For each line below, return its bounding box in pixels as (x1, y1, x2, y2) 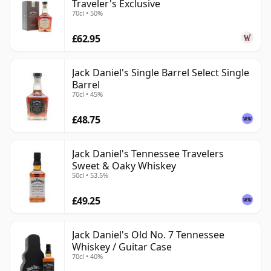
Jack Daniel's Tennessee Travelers (72, 147, 224, 161)
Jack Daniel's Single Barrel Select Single (72, 66, 249, 80)
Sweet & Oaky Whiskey (72, 159, 176, 173)
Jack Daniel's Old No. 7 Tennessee (72, 228, 224, 242)
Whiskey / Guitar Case (72, 240, 172, 254)
